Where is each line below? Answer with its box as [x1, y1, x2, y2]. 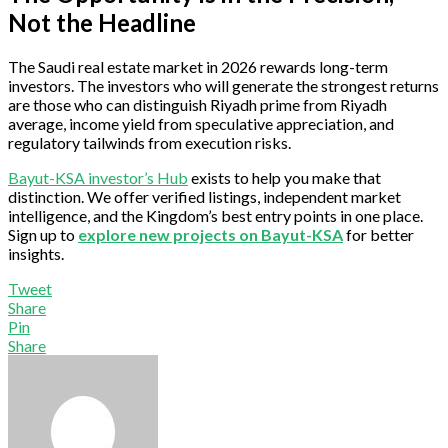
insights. [8, 243, 64, 263]
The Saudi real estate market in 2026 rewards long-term [8, 56, 388, 76]
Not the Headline [8, 7, 196, 37]
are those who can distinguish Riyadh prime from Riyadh [8, 94, 387, 114]
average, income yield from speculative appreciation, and [8, 113, 394, 133]
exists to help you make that [188, 167, 381, 187]
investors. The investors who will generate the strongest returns [8, 75, 439, 95]
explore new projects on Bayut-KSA [78, 224, 343, 244]
